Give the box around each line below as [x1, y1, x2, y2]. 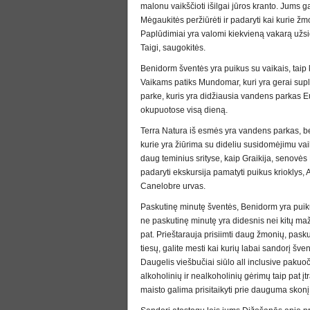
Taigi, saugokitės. [140, 43, 206, 53]
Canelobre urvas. [140, 181, 206, 191]
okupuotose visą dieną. [140, 105, 228, 115]
